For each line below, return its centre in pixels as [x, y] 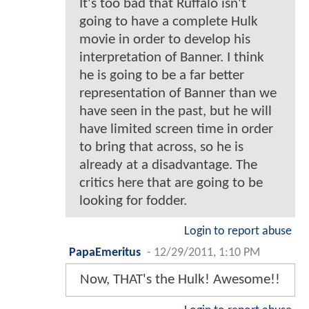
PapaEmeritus [105, 252]
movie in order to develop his [165, 39]
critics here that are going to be [171, 183]
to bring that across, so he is [161, 147]
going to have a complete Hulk [169, 21]
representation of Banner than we [178, 93]
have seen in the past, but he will [176, 111]
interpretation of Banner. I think [172, 57]
